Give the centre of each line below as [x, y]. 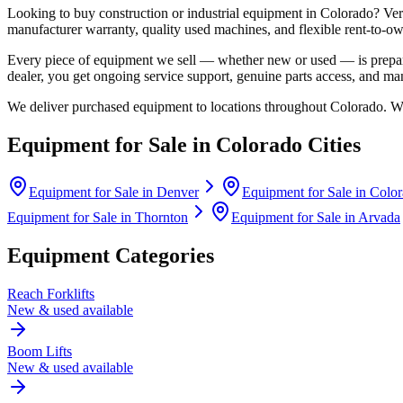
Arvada [379, 217]
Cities [331, 144]
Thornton [161, 217]
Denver [178, 192]
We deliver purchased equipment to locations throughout [169, 106]
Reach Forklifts [51, 293]
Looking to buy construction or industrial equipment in [164, 13]
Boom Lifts [40, 351]
